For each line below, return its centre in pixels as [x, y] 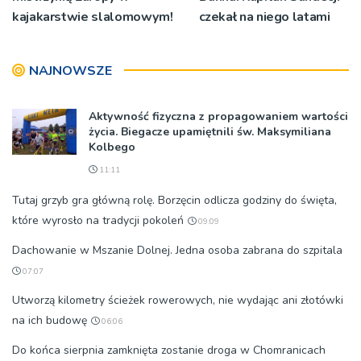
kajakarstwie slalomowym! [93, 17]
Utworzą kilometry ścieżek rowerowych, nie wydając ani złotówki [178, 300]
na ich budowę [50, 320]
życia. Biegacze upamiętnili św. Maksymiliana [210, 131]
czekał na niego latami [264, 17]
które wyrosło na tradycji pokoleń [98, 220]
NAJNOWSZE [71, 71]
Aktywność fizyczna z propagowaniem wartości [218, 116]
